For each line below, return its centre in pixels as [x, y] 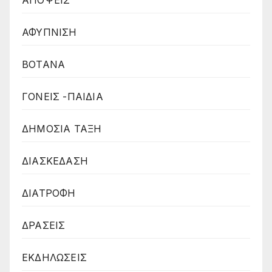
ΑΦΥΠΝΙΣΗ [49, 32]
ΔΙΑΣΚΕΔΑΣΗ [55, 161]
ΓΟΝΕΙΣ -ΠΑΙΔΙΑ [63, 96]
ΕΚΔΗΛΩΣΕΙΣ [54, 257]
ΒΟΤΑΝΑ [44, 64]
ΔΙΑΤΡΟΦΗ [49, 193]
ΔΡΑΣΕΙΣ [44, 225]
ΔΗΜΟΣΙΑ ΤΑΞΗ [62, 128]
